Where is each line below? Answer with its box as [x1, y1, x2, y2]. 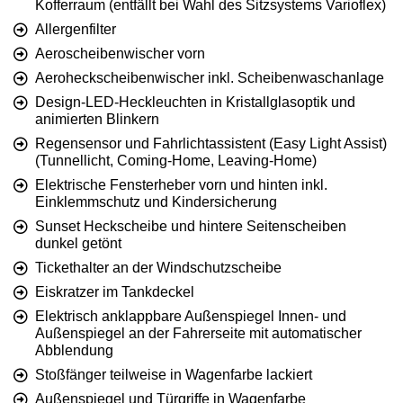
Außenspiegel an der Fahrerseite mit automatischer [35, 326, 362, 342]
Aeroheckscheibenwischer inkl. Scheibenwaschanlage [35, 70, 384, 86]
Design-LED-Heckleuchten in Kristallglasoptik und [35, 94, 355, 111]
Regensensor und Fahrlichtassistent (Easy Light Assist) [35, 136, 387, 152]
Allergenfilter [35, 22, 116, 38]
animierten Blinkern [35, 112, 159, 128]
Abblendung [35, 343, 113, 359]
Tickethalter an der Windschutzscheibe [35, 260, 282, 276]
